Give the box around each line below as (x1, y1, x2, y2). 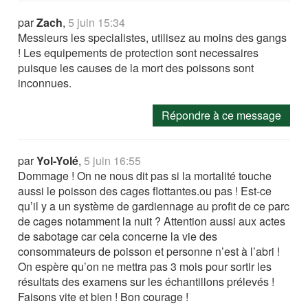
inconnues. (18, 75, 72, 91)
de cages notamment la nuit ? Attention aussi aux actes (18, 213, 286, 230)
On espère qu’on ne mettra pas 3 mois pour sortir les (18, 258, 272, 275)
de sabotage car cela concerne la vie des (18, 228, 218, 245)
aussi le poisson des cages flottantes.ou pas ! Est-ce (18, 183, 272, 199)
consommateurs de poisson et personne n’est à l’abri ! (18, 243, 280, 260)
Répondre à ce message (161, 107, 281, 124)
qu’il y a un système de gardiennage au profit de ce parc (18, 198, 290, 214)
